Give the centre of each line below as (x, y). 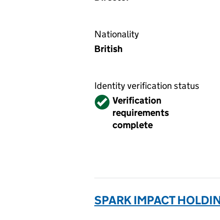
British (109, 49)
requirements (141, 113)
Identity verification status (147, 86)
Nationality (117, 34)
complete (133, 125)
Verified (111, 100)
